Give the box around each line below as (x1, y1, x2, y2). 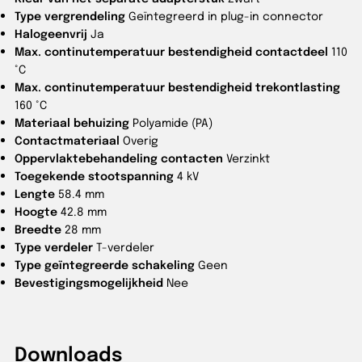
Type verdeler (15, 239, 93, 255)
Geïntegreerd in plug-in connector (128, 8, 323, 23)
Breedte (15, 221, 61, 237)
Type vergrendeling (15, 8, 125, 23)
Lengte (15, 186, 55, 201)
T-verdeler (96, 239, 154, 255)
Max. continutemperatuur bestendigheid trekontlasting (15, 79, 340, 95)
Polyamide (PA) (133, 115, 213, 130)
